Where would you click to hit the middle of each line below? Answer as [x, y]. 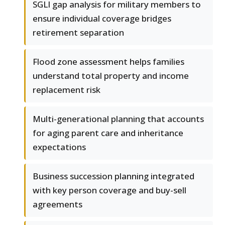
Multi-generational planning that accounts [118, 119]
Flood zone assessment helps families [108, 62]
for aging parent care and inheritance [108, 133]
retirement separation [78, 33]
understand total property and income [111, 76]
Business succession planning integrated [114, 176]
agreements [58, 204]
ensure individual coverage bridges [102, 19]
